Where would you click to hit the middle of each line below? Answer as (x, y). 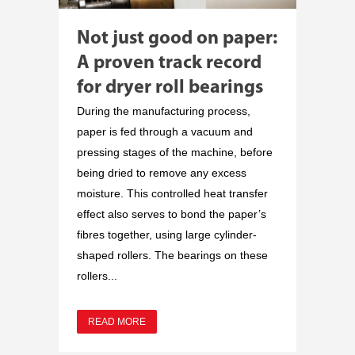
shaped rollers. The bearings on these (172, 255)
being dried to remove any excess (162, 172)
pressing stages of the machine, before (175, 152)
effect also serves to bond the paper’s (172, 214)
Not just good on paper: (177, 38)
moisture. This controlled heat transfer (172, 193)
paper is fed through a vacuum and (165, 131)
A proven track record (169, 63)
